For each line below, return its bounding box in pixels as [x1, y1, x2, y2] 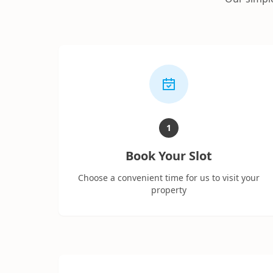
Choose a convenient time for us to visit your [78, 172, 260, 184]
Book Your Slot [126, 147, 213, 165]
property [151, 184, 187, 196]
